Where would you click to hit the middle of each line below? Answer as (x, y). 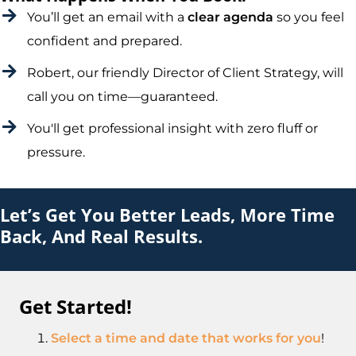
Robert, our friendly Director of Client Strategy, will (185, 73)
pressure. (56, 152)
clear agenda (232, 17)
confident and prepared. (104, 41)
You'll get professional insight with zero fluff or (172, 128)
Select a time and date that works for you (186, 338)
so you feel (310, 17)
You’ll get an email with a (107, 17)
